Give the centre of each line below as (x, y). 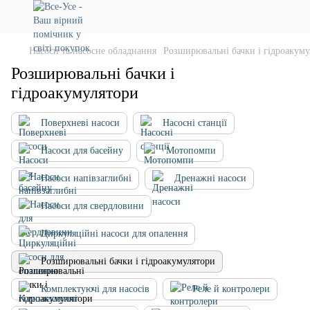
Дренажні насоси (210, 178)
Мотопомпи (191, 151)
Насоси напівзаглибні (86, 178)
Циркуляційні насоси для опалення (114, 234)
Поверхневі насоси (80, 123)
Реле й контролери (231, 289)
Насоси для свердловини (92, 206)
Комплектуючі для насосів (95, 289)
